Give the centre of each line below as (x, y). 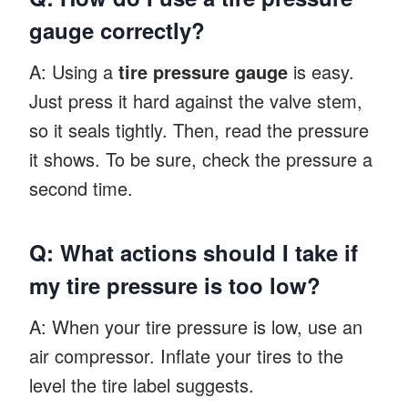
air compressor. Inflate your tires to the (186, 355)
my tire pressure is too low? (175, 285)
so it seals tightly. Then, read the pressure (199, 129)
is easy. (321, 71)
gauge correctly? (117, 30)
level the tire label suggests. (142, 384)
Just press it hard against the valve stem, (196, 100)
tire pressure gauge (203, 71)
